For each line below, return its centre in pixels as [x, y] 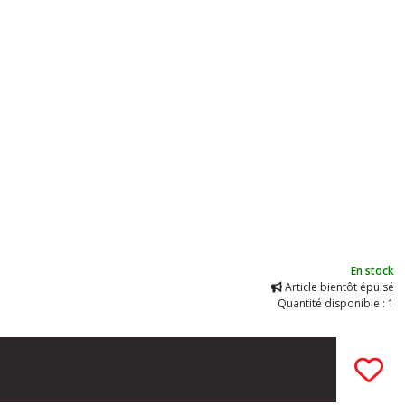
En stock [372, 271]
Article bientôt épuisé [338, 287]
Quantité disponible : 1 [336, 303]
